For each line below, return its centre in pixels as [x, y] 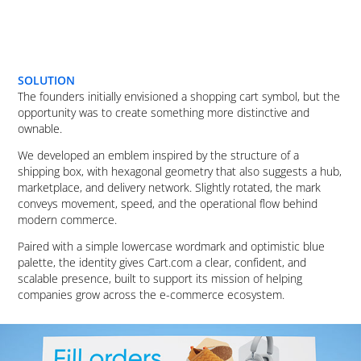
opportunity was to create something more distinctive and [164, 112]
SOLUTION [47, 80]
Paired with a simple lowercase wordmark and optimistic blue [172, 246]
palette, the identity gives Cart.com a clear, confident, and [162, 262]
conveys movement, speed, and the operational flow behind [168, 203]
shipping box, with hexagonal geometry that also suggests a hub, [180, 171]
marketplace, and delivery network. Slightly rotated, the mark [170, 187]
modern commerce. [68, 219]
